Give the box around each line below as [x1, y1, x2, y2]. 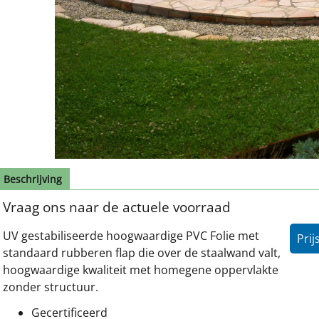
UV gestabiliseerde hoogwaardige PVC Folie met [3, 228, 259, 244]
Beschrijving [4, 172, 62, 186]
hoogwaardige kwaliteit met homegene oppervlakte [3, 262, 278, 278]
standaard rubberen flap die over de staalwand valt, [3, 245, 281, 261]
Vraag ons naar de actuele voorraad [3, 197, 231, 216]
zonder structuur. [3, 279, 98, 295]
